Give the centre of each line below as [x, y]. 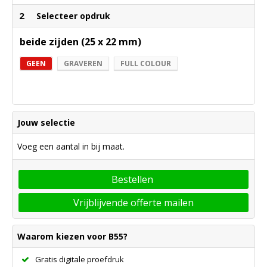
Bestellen [132, 180]
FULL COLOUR [146, 64]
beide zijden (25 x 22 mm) [80, 42]
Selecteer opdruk [73, 16]
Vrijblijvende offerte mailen [133, 203]
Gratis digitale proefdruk [80, 260]
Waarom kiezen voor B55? [72, 237]
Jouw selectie [46, 123]
